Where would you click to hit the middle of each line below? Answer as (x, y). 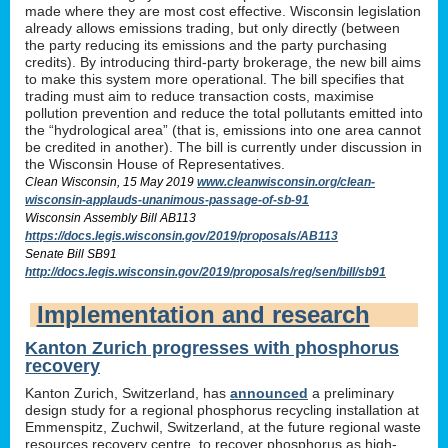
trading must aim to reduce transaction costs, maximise (199, 95)
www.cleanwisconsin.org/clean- (286, 181)
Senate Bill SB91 (71, 253)
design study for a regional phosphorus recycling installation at (222, 409)
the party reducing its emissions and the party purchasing (206, 44)
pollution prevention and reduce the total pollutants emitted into (224, 112)
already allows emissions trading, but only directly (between (212, 27)
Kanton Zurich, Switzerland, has (127, 392)
